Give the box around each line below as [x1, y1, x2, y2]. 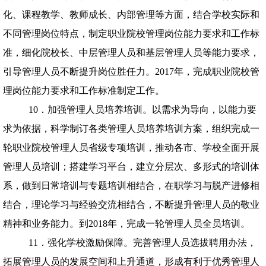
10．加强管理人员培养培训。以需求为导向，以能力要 [28, 104, 256, 115]
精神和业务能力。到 [3, 218, 88, 229]
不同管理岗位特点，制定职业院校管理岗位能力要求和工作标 [3, 28, 259, 39]
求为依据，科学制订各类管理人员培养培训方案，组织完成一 [3, 123, 259, 134]
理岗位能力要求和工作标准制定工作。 [3, 85, 164, 96]
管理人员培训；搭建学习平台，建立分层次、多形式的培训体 [3, 161, 259, 172]
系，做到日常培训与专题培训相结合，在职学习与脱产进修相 [3, 180, 259, 191]
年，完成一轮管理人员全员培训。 [107, 218, 250, 229]
